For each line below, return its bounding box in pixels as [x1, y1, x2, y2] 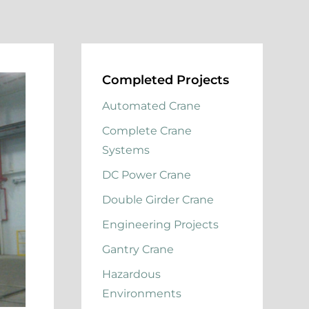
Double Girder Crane [102, 193, 215, 207]
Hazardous [102, 268, 161, 281]
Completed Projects [102, 72, 230, 88]
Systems [102, 143, 150, 157]
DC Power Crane [102, 168, 192, 182]
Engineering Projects [102, 218, 219, 232]
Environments [102, 287, 182, 301]
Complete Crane [102, 124, 192, 138]
